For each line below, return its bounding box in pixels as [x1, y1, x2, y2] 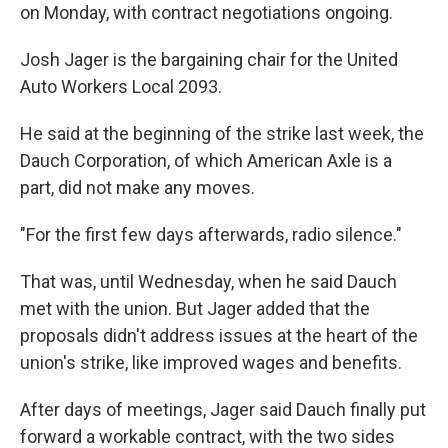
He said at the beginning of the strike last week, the [20, 123, 424, 144]
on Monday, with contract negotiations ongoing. [20, 2, 393, 23]
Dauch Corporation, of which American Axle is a [20, 150, 392, 171]
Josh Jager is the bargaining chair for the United [20, 49, 398, 70]
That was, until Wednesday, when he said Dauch [20, 271, 397, 292]
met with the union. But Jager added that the [20, 298, 370, 319]
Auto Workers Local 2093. [20, 76, 222, 97]
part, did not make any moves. [20, 177, 255, 198]
